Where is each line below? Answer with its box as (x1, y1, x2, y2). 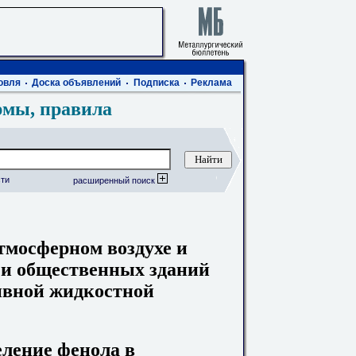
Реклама (191, 77, 232, 88)
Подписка (133, 77, 180, 88)
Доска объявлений (32, 77, 121, 88)
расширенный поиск (73, 176, 157, 185)
